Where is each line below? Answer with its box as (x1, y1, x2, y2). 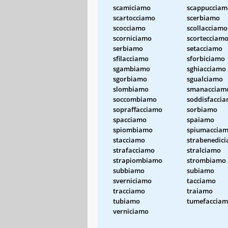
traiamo (187, 186, 213, 195)
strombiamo (187, 155, 226, 165)
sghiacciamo (187, 64, 226, 73)
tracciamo (113, 186, 145, 195)
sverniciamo (113, 176, 152, 185)
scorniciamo (113, 33, 152, 43)
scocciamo (113, 23, 146, 33)
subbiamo (113, 165, 145, 175)
